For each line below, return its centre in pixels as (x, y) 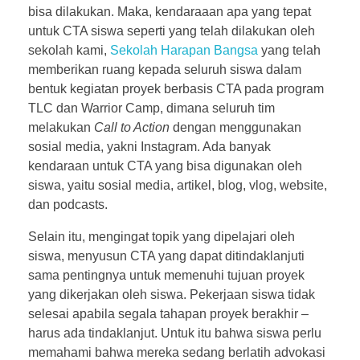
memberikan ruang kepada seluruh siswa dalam (165, 69)
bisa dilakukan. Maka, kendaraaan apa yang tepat (170, 11)
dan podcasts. (70, 204)
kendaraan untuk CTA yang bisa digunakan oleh (165, 166)
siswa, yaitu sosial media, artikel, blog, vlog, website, (178, 185)
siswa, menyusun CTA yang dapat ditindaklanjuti (166, 256)
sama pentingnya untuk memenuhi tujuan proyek (166, 275)
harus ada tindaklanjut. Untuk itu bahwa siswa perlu (175, 333)
